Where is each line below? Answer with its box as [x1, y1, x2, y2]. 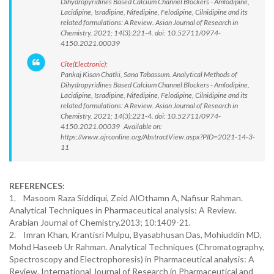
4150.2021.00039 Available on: [61, 122, 162, 131]
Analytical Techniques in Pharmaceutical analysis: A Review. [9, 205, 237, 215]
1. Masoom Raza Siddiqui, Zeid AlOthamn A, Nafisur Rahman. [9, 193, 243, 203]
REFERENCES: [9, 180, 65, 191]
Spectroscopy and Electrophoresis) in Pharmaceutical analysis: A [9, 254, 254, 264]
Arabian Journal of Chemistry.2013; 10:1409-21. [9, 217, 191, 228]
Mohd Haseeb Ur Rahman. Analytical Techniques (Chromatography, [9, 242, 264, 252]
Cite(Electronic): [61, 59, 108, 68]
